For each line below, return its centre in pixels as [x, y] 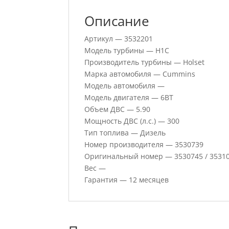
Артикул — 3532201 [119, 39]
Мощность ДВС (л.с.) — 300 [132, 121]
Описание [117, 21]
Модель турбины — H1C [127, 50]
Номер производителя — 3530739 [144, 144]
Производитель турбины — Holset [145, 62]
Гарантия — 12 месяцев [127, 180]
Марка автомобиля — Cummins [140, 74]
